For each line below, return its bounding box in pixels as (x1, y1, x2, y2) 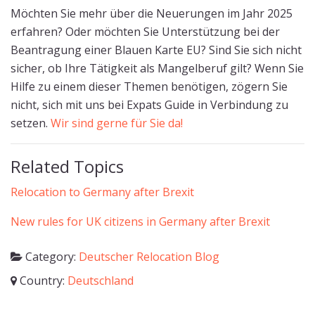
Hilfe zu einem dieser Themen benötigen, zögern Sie (11, 79, 288, 94)
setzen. (11, 115, 51, 131)
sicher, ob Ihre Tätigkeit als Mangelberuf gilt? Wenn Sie (11, 60, 304, 76)
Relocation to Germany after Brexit (11, 184, 194, 200)
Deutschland (67, 273, 134, 288)
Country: (17, 273, 67, 288)
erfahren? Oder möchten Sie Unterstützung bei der (11, 24, 280, 39)
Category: (22, 249, 79, 264)
